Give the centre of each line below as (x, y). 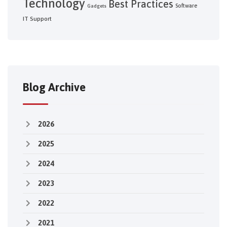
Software (186, 6)
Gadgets (97, 6)
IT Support (37, 19)
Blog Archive (54, 87)
